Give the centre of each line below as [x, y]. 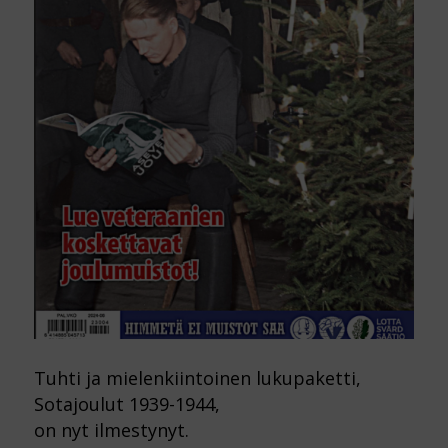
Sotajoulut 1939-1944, [126, 403]
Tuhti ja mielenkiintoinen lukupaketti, [197, 377]
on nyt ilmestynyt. [111, 429]
